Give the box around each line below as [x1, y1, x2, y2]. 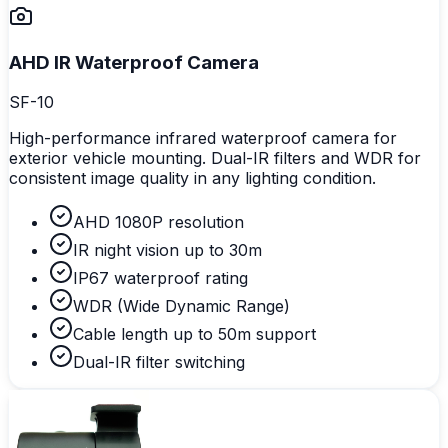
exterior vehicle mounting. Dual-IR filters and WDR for [9, 148, 421, 169]
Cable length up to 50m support [73, 324, 316, 345]
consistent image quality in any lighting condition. [9, 168, 376, 189]
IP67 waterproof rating [73, 268, 248, 289]
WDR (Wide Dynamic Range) [73, 296, 290, 317]
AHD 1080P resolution [73, 212, 244, 233]
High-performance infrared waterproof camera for [9, 128, 397, 149]
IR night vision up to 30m [73, 240, 262, 261]
